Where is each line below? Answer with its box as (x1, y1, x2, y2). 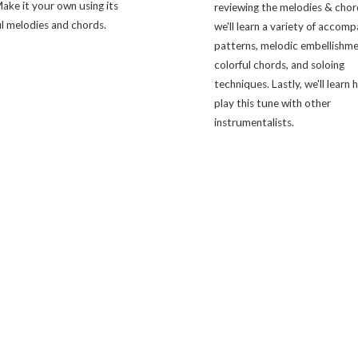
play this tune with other (214, 97, 332, 110)
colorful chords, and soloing (214, 58, 345, 72)
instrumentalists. (214, 116, 295, 129)
